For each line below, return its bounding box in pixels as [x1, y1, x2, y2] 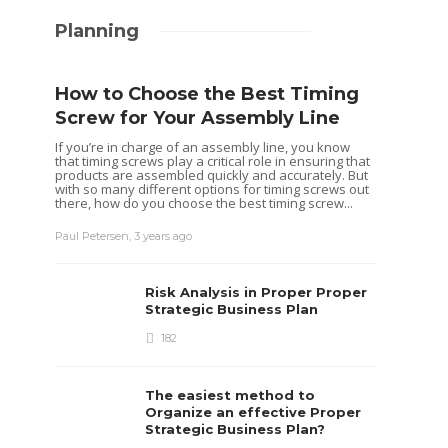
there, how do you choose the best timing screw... [55, 193, 354, 212]
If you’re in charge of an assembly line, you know [55, 137, 351, 156]
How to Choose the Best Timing [55, 82, 360, 105]
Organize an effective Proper [145, 403, 362, 420]
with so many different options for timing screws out [55, 179, 370, 198]
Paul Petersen [55, 228, 130, 243]
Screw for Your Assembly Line [55, 106, 346, 129]
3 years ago [134, 228, 193, 243]
